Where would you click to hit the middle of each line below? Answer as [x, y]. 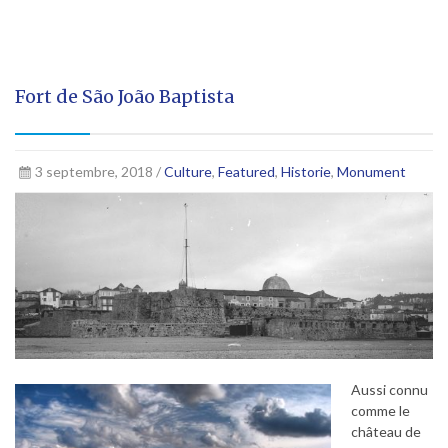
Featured [246, 171]
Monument [371, 171]
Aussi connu [389, 389]
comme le [380, 410]
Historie [305, 171]
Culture [187, 171]
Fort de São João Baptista [124, 96]
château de [386, 431]
